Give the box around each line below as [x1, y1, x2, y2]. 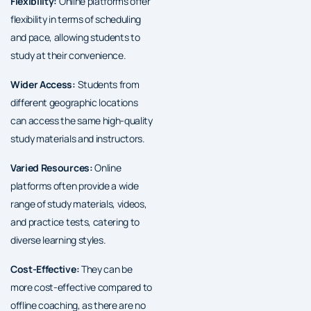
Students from [75, 77, 140, 91]
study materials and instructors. [10, 131, 145, 145]
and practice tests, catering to [10, 215, 140, 228]
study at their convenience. [10, 48, 126, 62]
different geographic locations [10, 95, 138, 109]
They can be [79, 262, 133, 276]
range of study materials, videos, [10, 196, 147, 210]
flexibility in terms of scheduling [10, 12, 142, 26]
